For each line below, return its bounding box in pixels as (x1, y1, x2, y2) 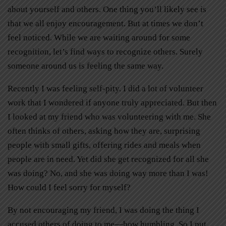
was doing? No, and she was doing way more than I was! (8, 168, 208, 179)
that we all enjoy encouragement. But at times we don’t (8, 19, 203, 29)
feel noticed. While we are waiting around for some (8, 33, 190, 43)
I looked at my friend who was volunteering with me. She (8, 112, 211, 122)
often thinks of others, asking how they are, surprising (8, 126, 200, 136)
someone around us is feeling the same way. (8, 61, 165, 71)
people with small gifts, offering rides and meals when (8, 140, 201, 150)
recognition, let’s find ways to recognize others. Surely (8, 47, 203, 57)
